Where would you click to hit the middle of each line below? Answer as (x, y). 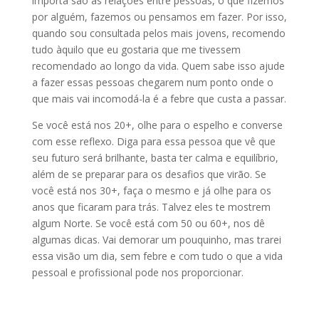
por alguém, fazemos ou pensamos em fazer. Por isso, (159, 17)
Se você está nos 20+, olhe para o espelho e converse (157, 125)
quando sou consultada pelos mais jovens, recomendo (158, 33)
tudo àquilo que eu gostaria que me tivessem (136, 49)
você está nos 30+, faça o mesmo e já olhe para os (151, 190)
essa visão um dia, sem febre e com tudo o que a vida (157, 256)
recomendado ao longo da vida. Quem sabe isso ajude (158, 66)
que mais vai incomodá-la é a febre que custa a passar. (159, 99)
